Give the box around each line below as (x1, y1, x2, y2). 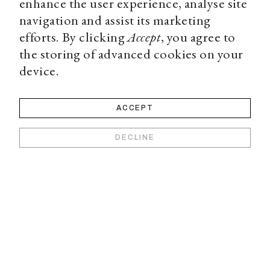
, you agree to (161, 27, 236, 46)
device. (19, 61, 60, 80)
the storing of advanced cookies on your (19, 44, 243, 63)
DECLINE (115, 133, 155, 142)
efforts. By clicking (19, 27, 125, 46)
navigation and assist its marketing (19, 10, 211, 29)
